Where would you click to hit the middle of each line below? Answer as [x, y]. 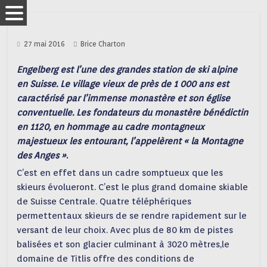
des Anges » [42, 156]
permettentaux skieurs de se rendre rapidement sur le [132, 216]
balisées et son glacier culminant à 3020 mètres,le [123, 244]
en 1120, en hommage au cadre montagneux [111, 127]
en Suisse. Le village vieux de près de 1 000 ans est [123, 84]
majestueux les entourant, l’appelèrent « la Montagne [130, 141]
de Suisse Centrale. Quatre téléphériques [104, 201]
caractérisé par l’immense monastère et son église [124, 98]
